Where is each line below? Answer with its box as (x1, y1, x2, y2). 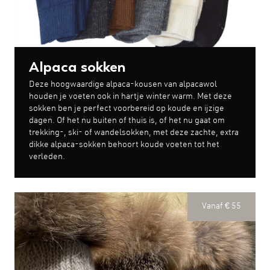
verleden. (29, 152, 65, 162)
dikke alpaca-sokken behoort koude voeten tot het (29, 140, 219, 149)
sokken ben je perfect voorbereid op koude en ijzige (29, 104, 224, 113)
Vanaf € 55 (202, 202, 241, 211)
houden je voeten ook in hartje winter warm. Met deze (29, 92, 232, 101)
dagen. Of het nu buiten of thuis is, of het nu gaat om (29, 116, 225, 125)
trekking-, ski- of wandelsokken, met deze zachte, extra (29, 128, 239, 137)
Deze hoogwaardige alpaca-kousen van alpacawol (29, 80, 217, 89)
